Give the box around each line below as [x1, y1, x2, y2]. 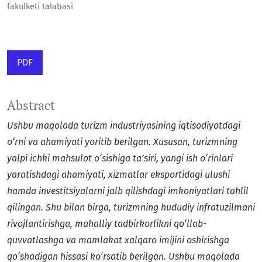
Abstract [7, 97, 55, 114]
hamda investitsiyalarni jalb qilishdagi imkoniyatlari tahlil [7, 185, 249, 197]
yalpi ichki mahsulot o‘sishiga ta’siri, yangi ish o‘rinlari [7, 153, 233, 164]
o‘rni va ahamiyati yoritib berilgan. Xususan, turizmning [7, 136, 237, 148]
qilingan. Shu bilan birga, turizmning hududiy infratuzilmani [7, 202, 255, 213]
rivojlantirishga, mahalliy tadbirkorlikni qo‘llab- [7, 218, 206, 230]
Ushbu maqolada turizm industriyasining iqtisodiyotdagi [7, 120, 240, 132]
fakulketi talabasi [7, 2, 73, 12]
